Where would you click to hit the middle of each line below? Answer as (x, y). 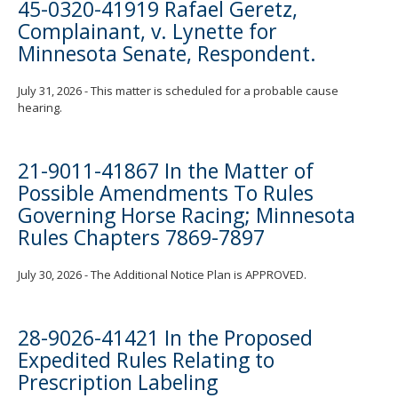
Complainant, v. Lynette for (147, 32)
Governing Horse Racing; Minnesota (187, 215)
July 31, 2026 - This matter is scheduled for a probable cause (178, 91)
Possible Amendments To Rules (166, 193)
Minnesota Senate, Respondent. (167, 54)
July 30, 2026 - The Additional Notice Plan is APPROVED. (162, 275)
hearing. (40, 108)
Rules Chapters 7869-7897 (141, 238)
